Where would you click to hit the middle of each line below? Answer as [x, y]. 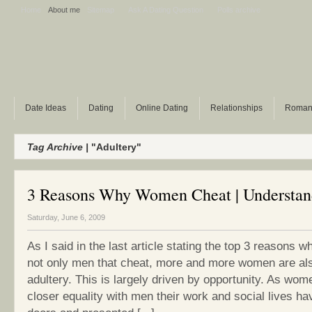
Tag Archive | [58, 147]
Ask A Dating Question [166, 10]
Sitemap [101, 10]
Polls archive [239, 10]
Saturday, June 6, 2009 [66, 217]
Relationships [236, 108]
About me [64, 10]
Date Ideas [46, 108]
